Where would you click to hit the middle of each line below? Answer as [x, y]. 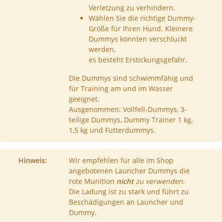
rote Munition [92, 181]
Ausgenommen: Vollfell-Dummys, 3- [128, 110]
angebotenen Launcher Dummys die [129, 171]
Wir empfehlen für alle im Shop [121, 161]
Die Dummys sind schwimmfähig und [131, 78]
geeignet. [84, 99]
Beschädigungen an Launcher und [126, 202]
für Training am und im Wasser [121, 89]
